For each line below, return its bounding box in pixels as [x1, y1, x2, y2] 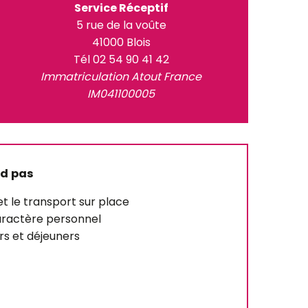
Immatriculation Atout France [41, 69, 201, 85]
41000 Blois [91, 34, 151, 50]
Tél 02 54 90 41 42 [73, 52, 169, 67]
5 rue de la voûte [76, 17, 166, 33]
